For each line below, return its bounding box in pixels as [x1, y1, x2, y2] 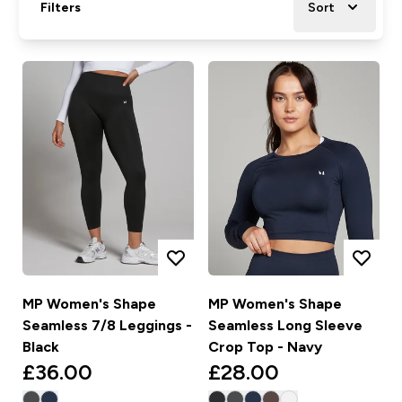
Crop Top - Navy [208, 339, 322, 355]
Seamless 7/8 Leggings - [22, 318, 192, 334]
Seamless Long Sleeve [208, 318, 363, 334]
